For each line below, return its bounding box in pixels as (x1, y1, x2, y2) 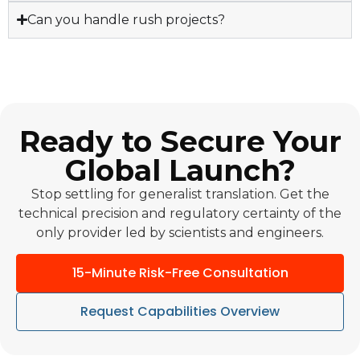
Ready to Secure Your (18, 123, 342, 159)
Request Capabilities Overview (80, 301, 280, 321)
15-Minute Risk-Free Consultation (72, 263, 288, 282)
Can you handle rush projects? (27, 11, 226, 27)
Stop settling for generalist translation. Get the (31, 186, 329, 202)
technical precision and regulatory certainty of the (18, 205, 342, 221)
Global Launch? (64, 152, 296, 188)
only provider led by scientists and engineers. (36, 224, 324, 240)
